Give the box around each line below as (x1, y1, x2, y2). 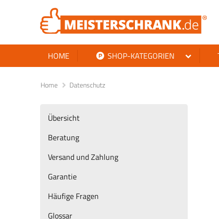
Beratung (48, 131, 79, 143)
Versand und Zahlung (48, 151, 118, 163)
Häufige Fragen (48, 190, 99, 202)
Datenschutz (69, 80, 105, 91)
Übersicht (48, 111, 80, 124)
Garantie (48, 170, 77, 182)
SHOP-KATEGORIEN (105, 50, 175, 62)
